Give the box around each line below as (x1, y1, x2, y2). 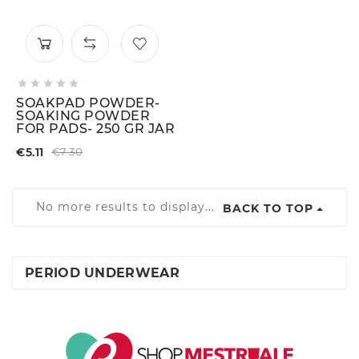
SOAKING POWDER (16, 108, 150, 124)
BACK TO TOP (223, 201, 313, 216)
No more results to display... (36, 199, 219, 214)
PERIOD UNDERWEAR (25, 265, 179, 281)
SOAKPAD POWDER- (16, 95, 160, 111)
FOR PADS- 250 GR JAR (16, 121, 175, 137)
